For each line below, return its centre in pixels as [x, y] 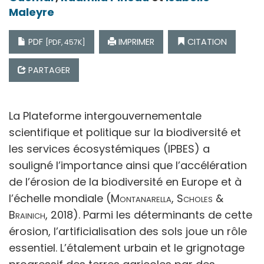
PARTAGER [48, 70]
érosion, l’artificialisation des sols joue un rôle [128, 231]
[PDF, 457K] [65, 42]
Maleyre [32, 12]
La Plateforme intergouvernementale [105, 115]
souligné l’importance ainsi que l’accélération [128, 165]
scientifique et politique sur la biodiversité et [125, 132]
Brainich [27, 214]
